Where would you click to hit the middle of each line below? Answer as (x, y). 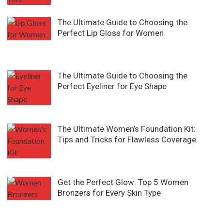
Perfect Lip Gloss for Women (111, 33)
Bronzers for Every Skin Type (109, 193)
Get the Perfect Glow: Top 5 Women (123, 182)
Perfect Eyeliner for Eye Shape (112, 86)
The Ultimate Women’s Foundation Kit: (127, 129)
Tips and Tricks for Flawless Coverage (127, 139)
